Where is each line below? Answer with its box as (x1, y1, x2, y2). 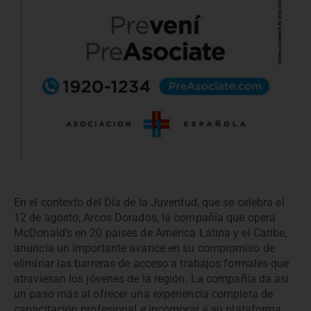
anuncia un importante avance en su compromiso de (14, 241, 275, 255)
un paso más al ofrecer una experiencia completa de (14, 287, 274, 301)
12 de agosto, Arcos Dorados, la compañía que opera (14, 210, 276, 224)
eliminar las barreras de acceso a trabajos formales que (14, 256, 289, 270)
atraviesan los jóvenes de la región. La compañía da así (14, 271, 289, 285)
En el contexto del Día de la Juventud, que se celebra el (14, 195, 285, 209)
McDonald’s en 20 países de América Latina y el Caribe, (14, 226, 287, 239)
